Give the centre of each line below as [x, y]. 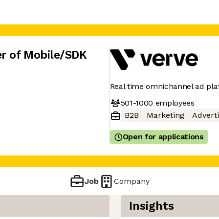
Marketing [165, 115]
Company [132, 181]
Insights [152, 206]
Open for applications [163, 137]
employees [174, 103]
